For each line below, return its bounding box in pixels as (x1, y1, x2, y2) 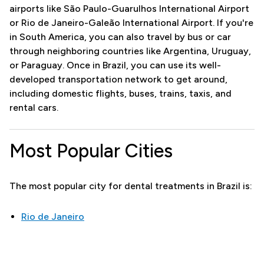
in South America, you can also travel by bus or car (9, 31, 231, 42)
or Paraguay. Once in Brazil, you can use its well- (9, 59, 221, 71)
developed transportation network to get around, (9, 73, 227, 85)
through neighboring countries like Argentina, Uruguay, (9, 45, 251, 57)
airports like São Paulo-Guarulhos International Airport (9, 2, 249, 14)
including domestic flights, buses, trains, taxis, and (9, 87, 232, 99)
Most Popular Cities (9, 139, 173, 162)
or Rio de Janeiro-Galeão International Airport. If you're (9, 16, 253, 28)
